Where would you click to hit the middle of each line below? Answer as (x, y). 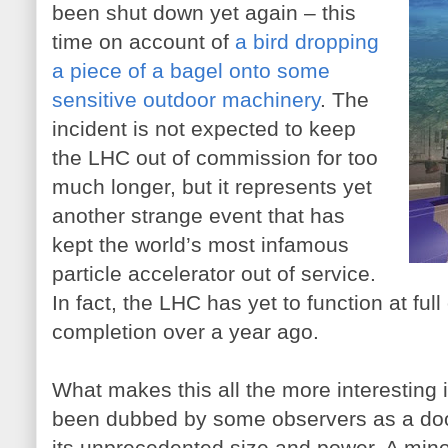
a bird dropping (307, 41)
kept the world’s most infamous (200, 244)
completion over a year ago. (185, 331)
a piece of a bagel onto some (191, 70)
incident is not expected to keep (204, 128)
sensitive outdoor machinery (186, 99)
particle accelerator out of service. (214, 273)
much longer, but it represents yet (212, 186)
